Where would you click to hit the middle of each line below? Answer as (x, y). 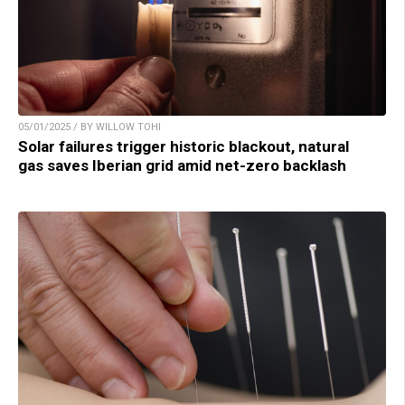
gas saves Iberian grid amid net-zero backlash (182, 165)
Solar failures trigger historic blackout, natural (184, 146)
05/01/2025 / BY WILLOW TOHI (89, 127)
